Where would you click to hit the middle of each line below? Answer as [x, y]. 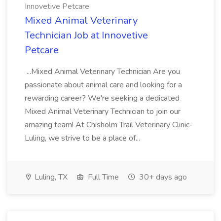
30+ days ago [162, 177]
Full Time [102, 177]
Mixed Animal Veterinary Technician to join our [103, 111]
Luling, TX [50, 177]
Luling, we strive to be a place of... [83, 138]
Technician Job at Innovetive [86, 35]
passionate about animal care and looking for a [103, 85]
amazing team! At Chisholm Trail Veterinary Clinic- [109, 125]
